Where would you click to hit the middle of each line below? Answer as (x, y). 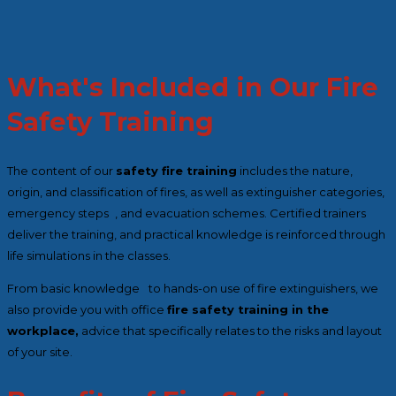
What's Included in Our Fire (193, 87)
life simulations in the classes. (89, 255)
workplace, (43, 331)
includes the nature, (295, 171)
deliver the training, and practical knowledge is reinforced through (196, 234)
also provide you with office (87, 309)
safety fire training (176, 171)
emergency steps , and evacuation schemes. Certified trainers (187, 213)
